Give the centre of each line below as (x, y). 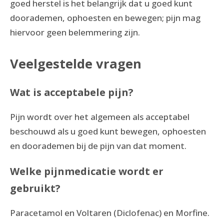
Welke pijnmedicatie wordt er (87, 171)
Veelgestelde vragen (76, 63)
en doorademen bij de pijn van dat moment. (98, 146)
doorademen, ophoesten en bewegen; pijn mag (105, 18)
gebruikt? (35, 188)
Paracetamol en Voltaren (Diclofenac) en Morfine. (110, 213)
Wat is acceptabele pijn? (72, 92)
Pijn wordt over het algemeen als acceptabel (100, 117)
